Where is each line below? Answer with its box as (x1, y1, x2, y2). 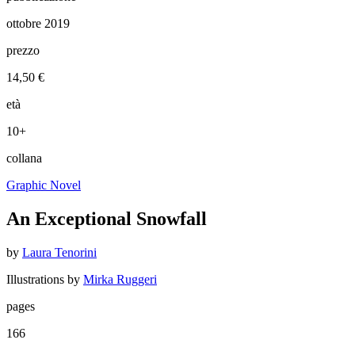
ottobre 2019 (6, 16, 70, 30)
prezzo (6, 43, 40, 57)
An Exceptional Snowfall (6, 208, 207, 229)
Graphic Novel (6, 177, 81, 192)
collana (6, 151, 42, 165)
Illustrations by (6, 272, 83, 286)
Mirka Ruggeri (83, 272, 157, 286)
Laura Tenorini (22, 245, 97, 259)
